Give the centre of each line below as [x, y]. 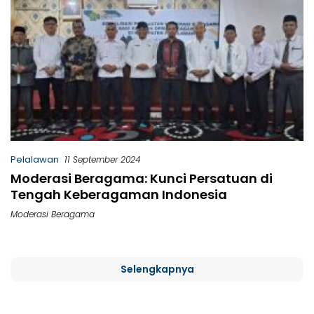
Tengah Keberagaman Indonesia [119, 194]
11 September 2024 [102, 159]
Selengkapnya [157, 269]
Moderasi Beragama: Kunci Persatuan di [142, 178]
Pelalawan [35, 159]
